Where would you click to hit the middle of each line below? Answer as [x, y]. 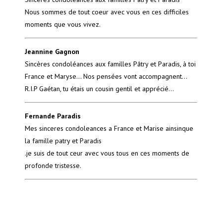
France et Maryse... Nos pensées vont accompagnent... [106, 77]
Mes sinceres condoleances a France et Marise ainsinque [109, 129]
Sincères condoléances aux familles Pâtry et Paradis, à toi [110, 64]
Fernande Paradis [53, 116]
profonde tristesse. [53, 166]
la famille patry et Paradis [63, 141]
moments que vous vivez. [63, 25]
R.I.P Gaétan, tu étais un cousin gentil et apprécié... [99, 89]
